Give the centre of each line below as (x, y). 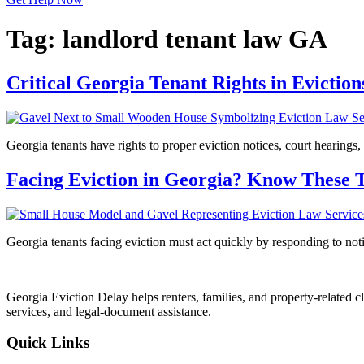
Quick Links (48, 343)
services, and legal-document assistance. (109, 311)
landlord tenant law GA (195, 39)
